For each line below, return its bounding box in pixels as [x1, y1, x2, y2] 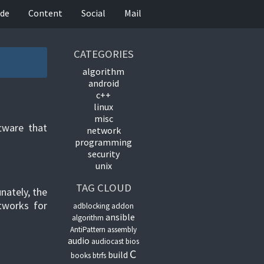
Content [28, 7, 62, 19]
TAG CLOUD [75, 181, 131, 194]
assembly [107, 225, 137, 235]
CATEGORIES [73, 47, 134, 61]
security [87, 148, 120, 160]
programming [75, 136, 133, 148]
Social [81, 7, 105, 19]
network [86, 124, 121, 136]
